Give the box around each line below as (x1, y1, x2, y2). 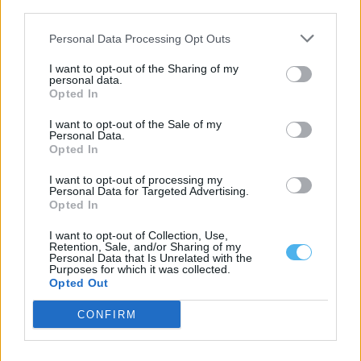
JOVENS (16, 32, 56, 44)
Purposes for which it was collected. (49, 263, 230, 276)
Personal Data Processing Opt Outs (49, 31, 230, 45)
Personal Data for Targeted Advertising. (49, 185, 249, 197)
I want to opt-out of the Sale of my (49, 118, 222, 131)
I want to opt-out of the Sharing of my (49, 62, 239, 75)
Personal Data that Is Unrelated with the (49, 251, 252, 264)
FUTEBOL (261, 13, 309, 25)
